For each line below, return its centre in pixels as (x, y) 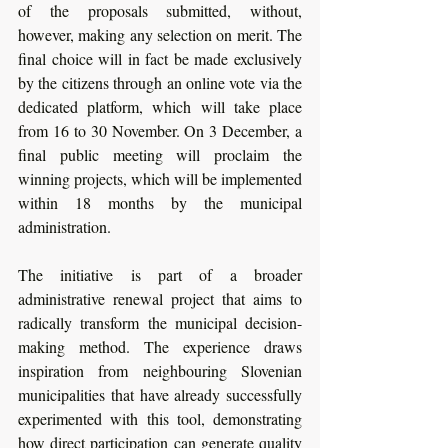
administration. (64, 226)
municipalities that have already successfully (160, 394)
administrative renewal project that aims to (160, 298)
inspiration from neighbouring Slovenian (160, 370)
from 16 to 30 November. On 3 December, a (160, 130)
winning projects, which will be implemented (160, 178)
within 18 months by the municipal (160, 202)
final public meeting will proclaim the (160, 154)
